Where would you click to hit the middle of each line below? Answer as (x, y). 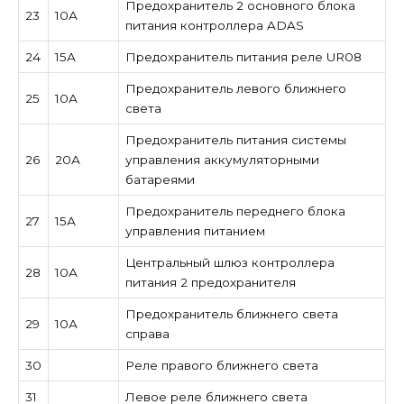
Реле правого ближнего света (221, 365)
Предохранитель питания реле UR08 (243, 56)
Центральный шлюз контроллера (230, 262)
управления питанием (195, 230)
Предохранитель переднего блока (235, 211)
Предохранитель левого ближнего (235, 88)
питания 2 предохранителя (210, 282)
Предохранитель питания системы (235, 139)
